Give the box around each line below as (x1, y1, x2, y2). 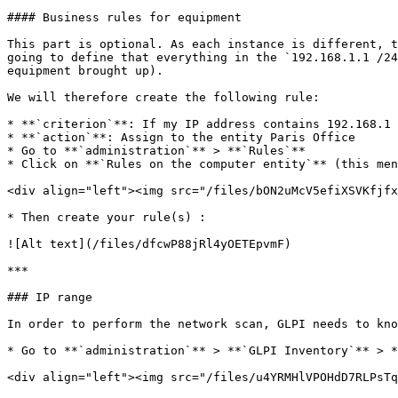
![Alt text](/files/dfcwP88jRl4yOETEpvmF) (7, 237, 291, 251)
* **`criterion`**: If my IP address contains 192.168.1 (7, 117, 391, 131)
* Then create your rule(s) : (7, 211, 206, 224)
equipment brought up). (7, 64, 163, 77)
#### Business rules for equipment (7, 11, 242, 24)
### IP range (7, 291, 92, 304)
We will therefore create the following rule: (7, 91, 320, 104)
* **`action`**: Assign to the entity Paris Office (7, 131, 355, 144)
